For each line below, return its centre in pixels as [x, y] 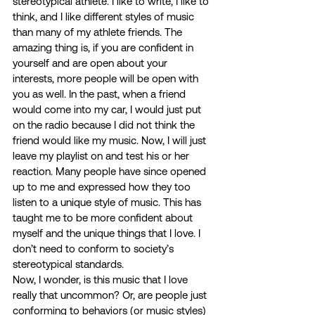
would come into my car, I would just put [108, 110]
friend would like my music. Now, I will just [111, 141]
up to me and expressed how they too [103, 187]
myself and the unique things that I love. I [108, 233]
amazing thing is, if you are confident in [104, 48]
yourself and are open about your [91, 63]
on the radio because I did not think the [105, 125]
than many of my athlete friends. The [99, 32]
